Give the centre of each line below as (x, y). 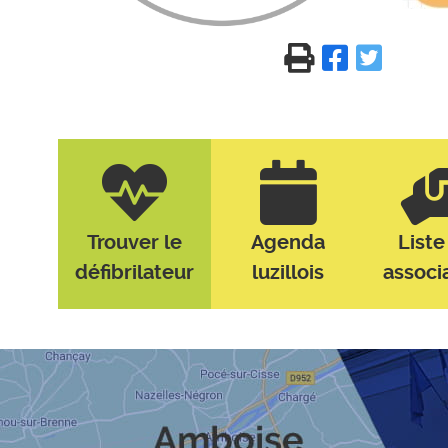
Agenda (288, 242)
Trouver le (134, 242)
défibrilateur (134, 272)
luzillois (288, 272)
